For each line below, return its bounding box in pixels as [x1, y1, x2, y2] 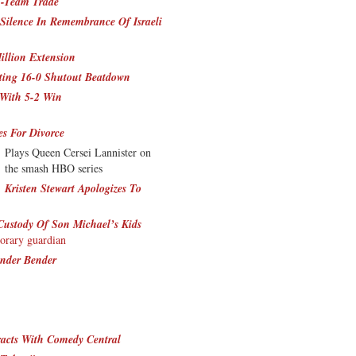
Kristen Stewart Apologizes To [5, 180, 141, 196]
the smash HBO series [5, 160, 103, 176]
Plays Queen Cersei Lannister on [5, 144, 151, 160]
